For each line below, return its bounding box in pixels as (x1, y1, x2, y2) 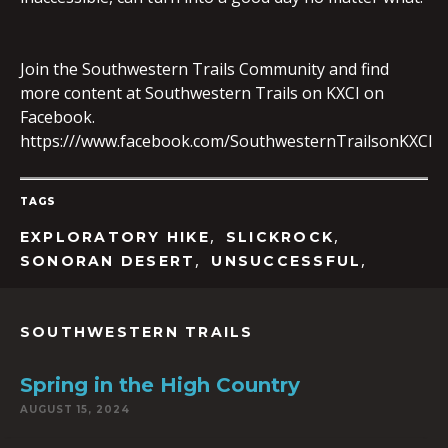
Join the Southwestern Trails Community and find (20, 58, 389, 80)
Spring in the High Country (20, 373, 300, 397)
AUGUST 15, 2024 (20, 403, 130, 416)
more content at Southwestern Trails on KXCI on (20, 82, 384, 104)
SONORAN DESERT (20, 252, 196, 270)
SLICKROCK (225, 228, 335, 246)
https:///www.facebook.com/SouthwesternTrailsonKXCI (20, 130, 433, 152)
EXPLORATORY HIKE (20, 228, 210, 246)
